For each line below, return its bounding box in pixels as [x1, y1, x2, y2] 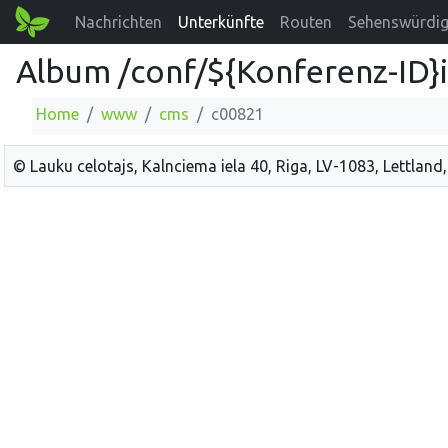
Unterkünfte [178, 13, 265, 31]
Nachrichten [75, 13, 163, 31]
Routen [280, 13, 333, 31]
